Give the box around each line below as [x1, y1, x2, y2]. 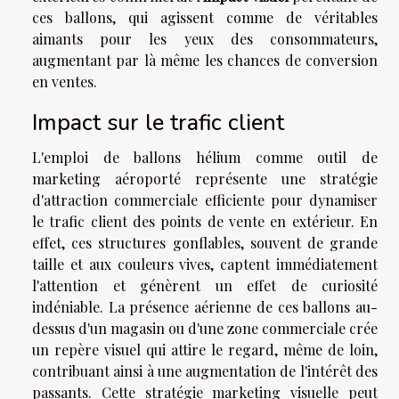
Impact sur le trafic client [32, 106, 284, 138]
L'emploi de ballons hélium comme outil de [32, 147, 378, 167]
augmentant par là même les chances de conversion [32, 50, 378, 69]
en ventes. [32, 71, 97, 91]
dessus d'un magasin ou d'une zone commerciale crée [32, 318, 378, 338]
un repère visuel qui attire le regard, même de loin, [32, 339, 378, 359]
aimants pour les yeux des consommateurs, [32, 28, 378, 48]
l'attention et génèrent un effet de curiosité [32, 275, 378, 295]
